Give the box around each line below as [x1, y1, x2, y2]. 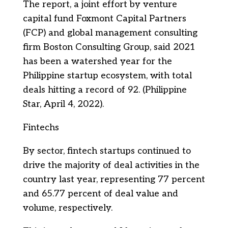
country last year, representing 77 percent [22, 174, 205, 185]
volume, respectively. [22, 203, 112, 213]
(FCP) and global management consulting [22, 27, 197, 38]
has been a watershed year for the [22, 56, 172, 67]
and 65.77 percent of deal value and [22, 188, 178, 199]
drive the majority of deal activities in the [22, 160, 199, 170]
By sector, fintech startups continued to [22, 146, 191, 156]
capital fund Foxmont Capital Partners [22, 13, 186, 24]
